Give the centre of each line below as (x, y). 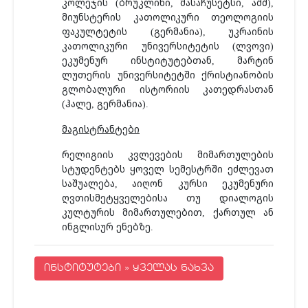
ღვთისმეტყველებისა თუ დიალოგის (168, 198)
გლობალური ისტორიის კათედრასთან (168, 89)
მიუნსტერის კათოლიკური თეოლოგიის (168, 17)
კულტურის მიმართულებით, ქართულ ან (168, 212)
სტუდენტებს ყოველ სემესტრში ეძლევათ (168, 169)
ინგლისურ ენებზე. (108, 227)
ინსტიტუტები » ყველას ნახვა (129, 268)
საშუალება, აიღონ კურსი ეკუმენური (168, 183)
